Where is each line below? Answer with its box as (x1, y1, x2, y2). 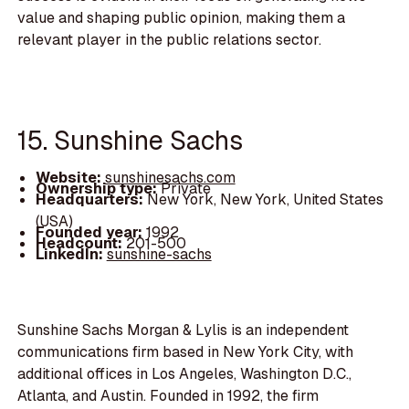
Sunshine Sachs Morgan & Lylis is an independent (17, 320, 350, 341)
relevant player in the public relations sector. (17, 30, 322, 50)
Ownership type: (35, 179, 161, 199)
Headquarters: (35, 190, 147, 210)
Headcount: (35, 234, 126, 254)
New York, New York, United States (146, 190, 383, 210)
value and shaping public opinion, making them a (17, 8, 346, 28)
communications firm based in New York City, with (17, 342, 354, 362)
